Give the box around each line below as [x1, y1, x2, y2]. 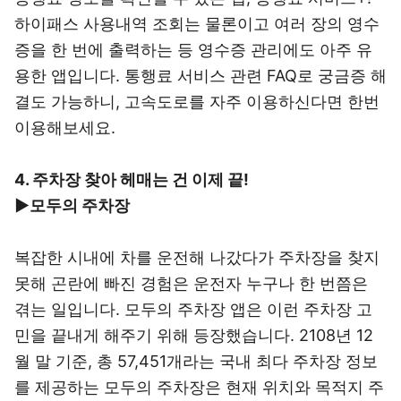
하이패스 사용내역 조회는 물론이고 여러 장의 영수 [14, 14, 380, 33]
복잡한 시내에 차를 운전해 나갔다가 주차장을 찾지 [14, 248, 380, 267]
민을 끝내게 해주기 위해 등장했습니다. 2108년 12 [14, 326, 373, 345]
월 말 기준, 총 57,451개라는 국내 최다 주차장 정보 [14, 352, 378, 371]
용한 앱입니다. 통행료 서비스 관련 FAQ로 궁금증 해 [14, 66, 387, 85]
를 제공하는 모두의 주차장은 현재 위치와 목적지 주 [14, 378, 384, 397]
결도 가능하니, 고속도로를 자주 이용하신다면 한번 [14, 92, 380, 111]
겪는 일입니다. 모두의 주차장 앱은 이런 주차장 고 [14, 300, 372, 319]
